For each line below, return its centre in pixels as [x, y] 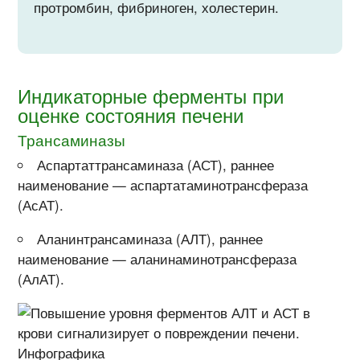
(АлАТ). [41, 279]
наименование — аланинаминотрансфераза [157, 259]
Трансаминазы [72, 140]
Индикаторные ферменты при [151, 96]
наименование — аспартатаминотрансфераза [163, 185]
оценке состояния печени [131, 115]
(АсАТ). [41, 205]
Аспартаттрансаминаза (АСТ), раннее [156, 165]
